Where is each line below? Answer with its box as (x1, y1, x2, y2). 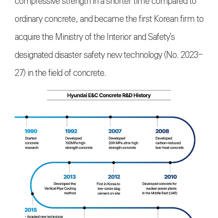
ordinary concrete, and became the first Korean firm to (15, 12, 203, 26)
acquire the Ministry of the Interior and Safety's (15, 30, 175, 44)
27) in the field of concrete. (15, 66, 112, 80)
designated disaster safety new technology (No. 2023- (15, 48, 202, 62)
